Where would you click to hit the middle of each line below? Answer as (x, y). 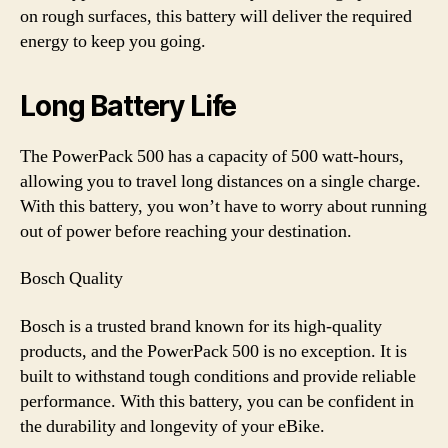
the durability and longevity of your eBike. (172, 426)
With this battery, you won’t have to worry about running (223, 206)
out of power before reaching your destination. (186, 231)
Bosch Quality (71, 278)
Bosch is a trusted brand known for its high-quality (201, 326)
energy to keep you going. (113, 41)
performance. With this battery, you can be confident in (217, 401)
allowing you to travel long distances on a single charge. (220, 181)
